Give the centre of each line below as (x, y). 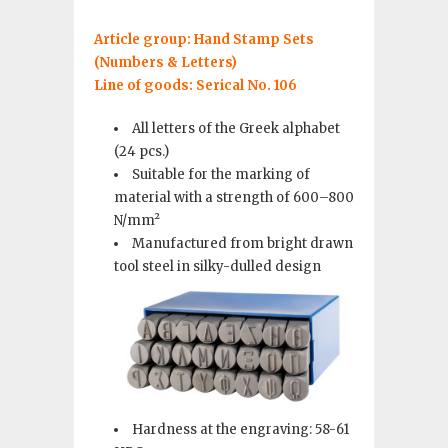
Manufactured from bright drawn (242, 243)
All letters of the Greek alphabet (236, 128)
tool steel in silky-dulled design (217, 266)
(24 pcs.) (141, 151)
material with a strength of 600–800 (234, 197)
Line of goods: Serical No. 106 (195, 85)
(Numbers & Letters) (165, 62)
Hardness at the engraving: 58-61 (240, 429)
